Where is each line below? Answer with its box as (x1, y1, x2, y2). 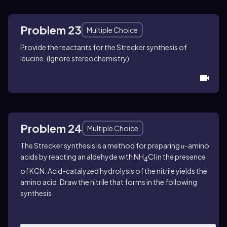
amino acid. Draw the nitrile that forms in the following (20, 177, 197, 186)
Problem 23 (20, 22, 82, 37)
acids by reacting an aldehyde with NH (20, 152, 144, 161)
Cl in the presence (148, 152, 206, 161)
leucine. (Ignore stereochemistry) (20, 53, 129, 63)
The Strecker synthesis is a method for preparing (20, 140, 181, 150)
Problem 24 (20, 121, 82, 135)
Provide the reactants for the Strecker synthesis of (20, 42, 187, 52)
